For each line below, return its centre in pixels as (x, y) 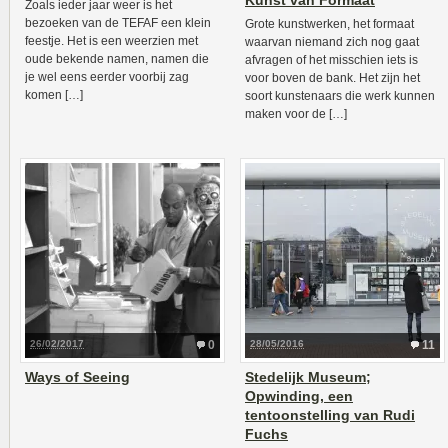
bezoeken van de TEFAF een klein (118, 23)
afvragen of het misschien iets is (331, 60)
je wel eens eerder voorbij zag (107, 77)
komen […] (54, 95)
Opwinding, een (299, 396)
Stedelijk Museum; (308, 377)
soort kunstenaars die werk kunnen (340, 96)
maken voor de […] (296, 114)
